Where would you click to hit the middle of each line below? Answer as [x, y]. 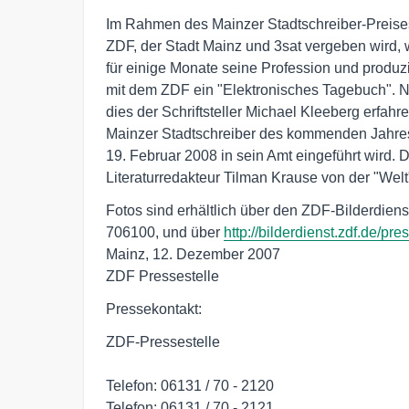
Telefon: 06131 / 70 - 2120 [190, 386]
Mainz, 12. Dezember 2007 [193, 254]
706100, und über [165, 232]
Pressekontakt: [154, 309]
